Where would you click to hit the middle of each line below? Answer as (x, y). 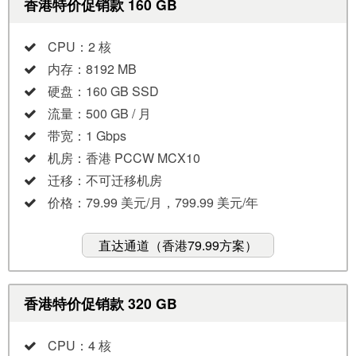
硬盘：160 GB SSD (103, 91)
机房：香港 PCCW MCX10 (124, 157)
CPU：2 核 (79, 46)
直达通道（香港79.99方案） (178, 245)
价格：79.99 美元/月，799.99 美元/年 (153, 202)
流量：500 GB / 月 (99, 113)
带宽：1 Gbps (87, 135)
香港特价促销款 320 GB (100, 304)
